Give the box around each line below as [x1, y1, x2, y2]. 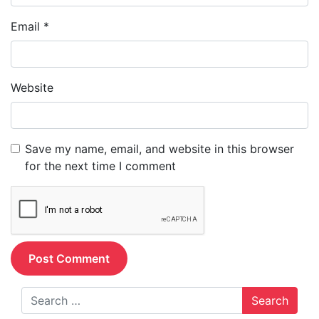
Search [21, 288, 58, 303]
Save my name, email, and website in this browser [25, 142, 294, 157]
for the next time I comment [25, 159, 176, 174]
